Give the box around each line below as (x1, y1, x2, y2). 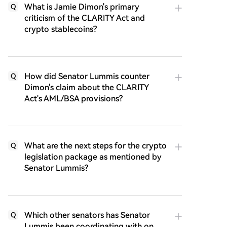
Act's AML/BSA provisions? (24, 94, 123, 103)
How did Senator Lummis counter (24, 71, 149, 81)
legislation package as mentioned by (24, 152, 162, 162)
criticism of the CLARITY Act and (24, 13, 145, 23)
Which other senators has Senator (24, 210, 150, 220)
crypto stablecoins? (24, 24, 97, 34)
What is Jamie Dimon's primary (24, 2, 139, 12)
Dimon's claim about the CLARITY (24, 83, 149, 92)
